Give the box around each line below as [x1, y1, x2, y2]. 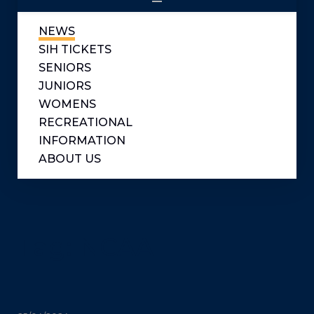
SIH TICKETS [39, 43, 111, 56]
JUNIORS [39, 79, 91, 93]
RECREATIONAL [39, 116, 132, 129]
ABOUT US [39, 152, 101, 165]
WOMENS [39, 97, 96, 111]
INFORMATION [39, 134, 125, 147]
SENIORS [39, 61, 91, 74]
